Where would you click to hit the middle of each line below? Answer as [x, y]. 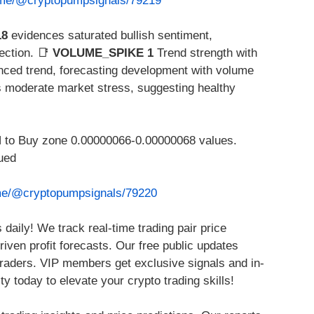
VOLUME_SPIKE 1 [103, 53]
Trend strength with [205, 53]
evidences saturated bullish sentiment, [110, 36]
